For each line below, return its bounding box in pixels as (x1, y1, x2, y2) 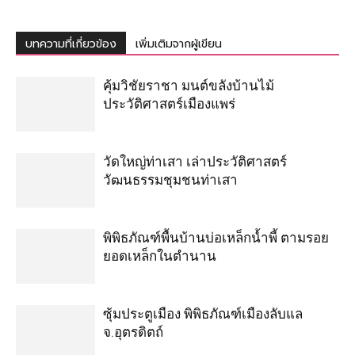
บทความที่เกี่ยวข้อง (25, 35, 116, 52)
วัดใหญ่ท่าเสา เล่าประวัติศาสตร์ (103, 153, 287, 170)
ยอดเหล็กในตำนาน (103, 247, 216, 264)
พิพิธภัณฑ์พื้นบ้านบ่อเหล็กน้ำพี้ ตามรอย (103, 229, 329, 246)
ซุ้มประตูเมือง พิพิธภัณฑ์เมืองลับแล (103, 305, 303, 322)
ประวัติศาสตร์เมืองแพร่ (103, 95, 235, 112)
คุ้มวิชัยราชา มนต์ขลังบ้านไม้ (103, 77, 274, 94)
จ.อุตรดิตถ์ (103, 323, 163, 340)
